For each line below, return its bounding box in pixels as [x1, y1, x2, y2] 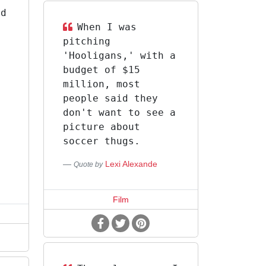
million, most [62, 78, 140, 90]
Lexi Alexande [104, 159, 157, 169]
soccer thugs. [62, 135, 140, 147]
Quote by [73, 160, 103, 169]
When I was [77, 21, 137, 33]
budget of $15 [62, 64, 140, 75]
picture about [62, 121, 140, 132]
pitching [62, 36, 110, 47]
